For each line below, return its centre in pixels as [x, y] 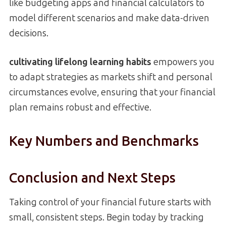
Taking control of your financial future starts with [110, 203]
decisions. [29, 33]
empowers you [183, 62]
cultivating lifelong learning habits [80, 62]
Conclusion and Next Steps [92, 178]
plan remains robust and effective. [80, 107]
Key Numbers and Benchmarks [104, 142]
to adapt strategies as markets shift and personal [111, 77]
